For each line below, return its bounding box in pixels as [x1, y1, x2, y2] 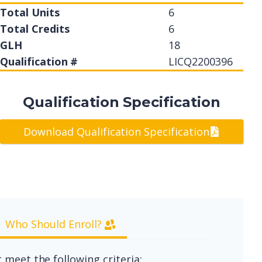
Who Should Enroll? [5, 217, 102, 231]
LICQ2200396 [168, 54, 233, 68]
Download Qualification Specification [23, 125, 209, 139]
